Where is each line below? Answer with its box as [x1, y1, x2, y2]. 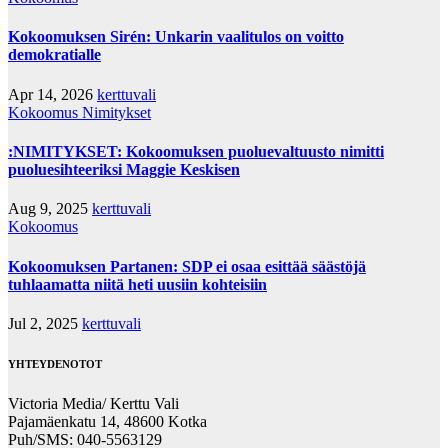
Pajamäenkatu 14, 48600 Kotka [8, 412, 207, 430]
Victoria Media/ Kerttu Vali [8, 394, 179, 412]
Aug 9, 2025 [8, 200, 92, 218]
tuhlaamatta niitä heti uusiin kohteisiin [8, 275, 267, 293]
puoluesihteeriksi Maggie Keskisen [8, 161, 240, 178]
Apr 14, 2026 [8, 85, 97, 103]
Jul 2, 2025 [8, 314, 82, 332]
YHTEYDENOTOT [8, 357, 102, 370]
